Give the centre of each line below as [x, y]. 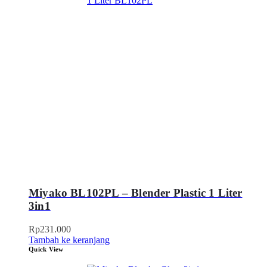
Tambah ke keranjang [69, 240]
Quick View [46, 249]
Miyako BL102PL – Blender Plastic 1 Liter [136, 193]
